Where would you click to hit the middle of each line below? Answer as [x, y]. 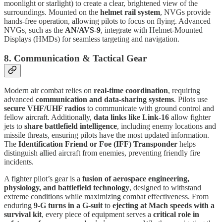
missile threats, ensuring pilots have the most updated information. [107, 135]
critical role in [176, 215]
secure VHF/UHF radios [45, 109]
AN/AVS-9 [83, 30]
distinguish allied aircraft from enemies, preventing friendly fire [102, 153]
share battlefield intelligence [71, 126]
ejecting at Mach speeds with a [164, 206]
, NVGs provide [185, 12]
